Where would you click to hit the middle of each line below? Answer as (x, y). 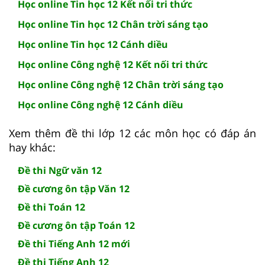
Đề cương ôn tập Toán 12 (76, 226)
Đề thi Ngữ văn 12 (60, 171)
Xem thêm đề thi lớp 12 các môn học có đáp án (132, 133)
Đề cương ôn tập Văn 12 (74, 189)
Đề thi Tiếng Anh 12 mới (74, 244)
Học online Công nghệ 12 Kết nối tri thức (113, 65)
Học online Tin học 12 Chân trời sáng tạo (113, 25)
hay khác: (32, 148)
